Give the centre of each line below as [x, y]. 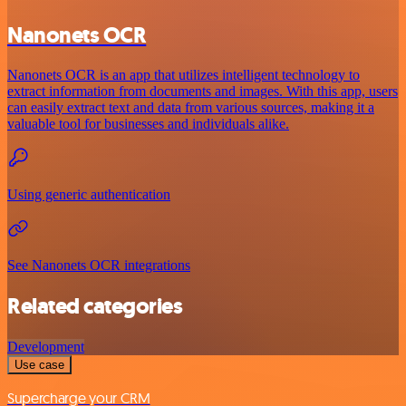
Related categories [95, 307]
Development [46, 347]
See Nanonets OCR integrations [99, 266]
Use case [39, 365]
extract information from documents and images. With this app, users [203, 92]
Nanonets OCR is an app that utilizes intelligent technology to [184, 75]
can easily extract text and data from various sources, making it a [191, 108]
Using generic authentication [89, 195]
